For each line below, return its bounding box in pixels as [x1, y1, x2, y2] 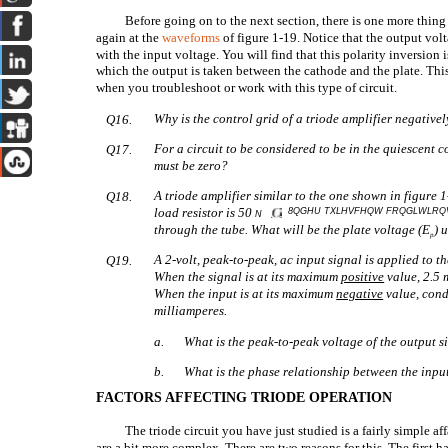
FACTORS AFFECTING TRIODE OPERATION [96, 390, 393, 405]
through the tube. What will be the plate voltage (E [154, 222, 431, 237]
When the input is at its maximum [154, 286, 337, 301]
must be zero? [154, 158, 229, 173]
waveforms [162, 30, 221, 45]
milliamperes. [154, 303, 228, 318]
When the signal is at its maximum [154, 269, 342, 284]
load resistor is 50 [154, 205, 256, 220]
